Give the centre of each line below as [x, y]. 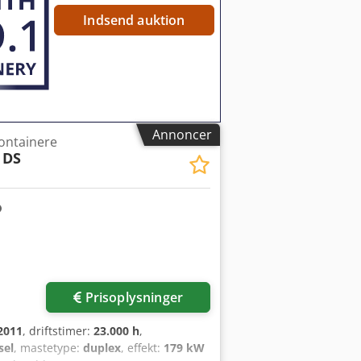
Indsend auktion [134, 20]
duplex [102, 347]
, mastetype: [48, 347]
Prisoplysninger [134, 297]
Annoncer [182, 135]
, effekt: [142, 347]
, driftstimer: [58, 330]
